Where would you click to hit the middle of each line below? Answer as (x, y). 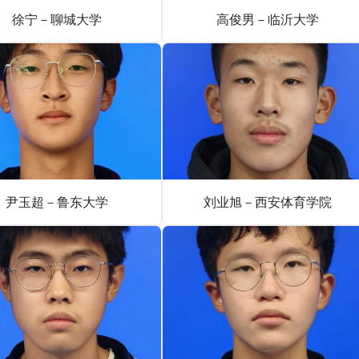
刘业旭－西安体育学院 (267, 202)
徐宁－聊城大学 (56, 19)
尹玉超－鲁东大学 (56, 202)
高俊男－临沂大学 (267, 19)
